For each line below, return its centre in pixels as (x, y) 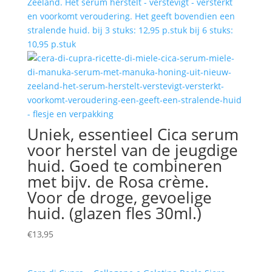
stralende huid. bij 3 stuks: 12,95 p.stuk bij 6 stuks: (130, 30)
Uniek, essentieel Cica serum (133, 134)
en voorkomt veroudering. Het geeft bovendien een (131, 16)
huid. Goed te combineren (124, 165)
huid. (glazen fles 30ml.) (114, 213)
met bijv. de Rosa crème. (118, 181)
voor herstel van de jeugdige (132, 150)
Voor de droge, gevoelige (119, 197)
